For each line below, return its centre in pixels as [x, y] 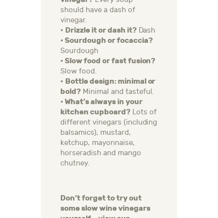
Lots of [143, 112]
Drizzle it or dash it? [101, 30]
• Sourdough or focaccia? [107, 41]
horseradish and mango [101, 153]
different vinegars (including [109, 123]
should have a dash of [98, 10]
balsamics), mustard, [96, 133]
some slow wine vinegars [105, 209]
